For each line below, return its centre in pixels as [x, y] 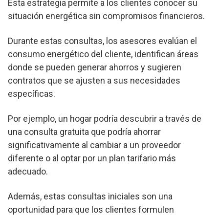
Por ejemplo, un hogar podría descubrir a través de [105, 118]
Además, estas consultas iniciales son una [90, 196]
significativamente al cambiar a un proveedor [94, 145]
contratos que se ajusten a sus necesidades [94, 80]
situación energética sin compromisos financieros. [106, 16]
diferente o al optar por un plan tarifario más [92, 158]
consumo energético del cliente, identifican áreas [103, 54]
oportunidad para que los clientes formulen [91, 209]
